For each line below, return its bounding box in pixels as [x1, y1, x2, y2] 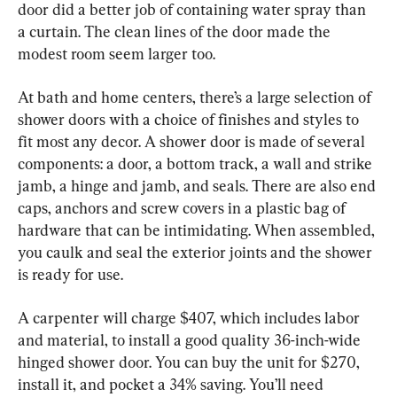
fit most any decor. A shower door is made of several [18, 132, 369, 152]
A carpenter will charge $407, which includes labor [18, 308, 363, 328]
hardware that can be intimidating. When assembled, [18, 221, 378, 240]
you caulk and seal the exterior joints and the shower [18, 243, 376, 262]
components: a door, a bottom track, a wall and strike [18, 154, 376, 174]
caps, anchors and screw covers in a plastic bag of [18, 198, 349, 218]
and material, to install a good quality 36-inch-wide [18, 331, 364, 350]
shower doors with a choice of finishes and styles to [18, 110, 362, 129]
